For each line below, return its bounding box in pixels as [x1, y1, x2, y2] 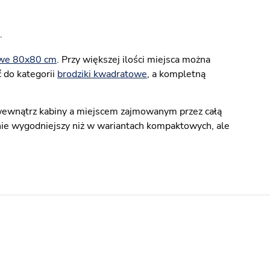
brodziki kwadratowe [57, 67, 147, 81]
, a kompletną [147, 67, 206, 81]
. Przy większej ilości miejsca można [57, 53, 210, 66]
